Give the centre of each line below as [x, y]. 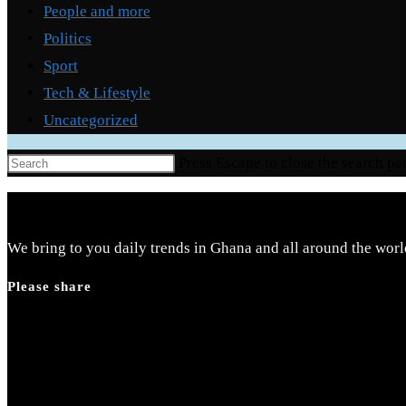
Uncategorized [91, 120]
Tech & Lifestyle [97, 92]
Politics [68, 38]
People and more [97, 11]
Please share [49, 286]
